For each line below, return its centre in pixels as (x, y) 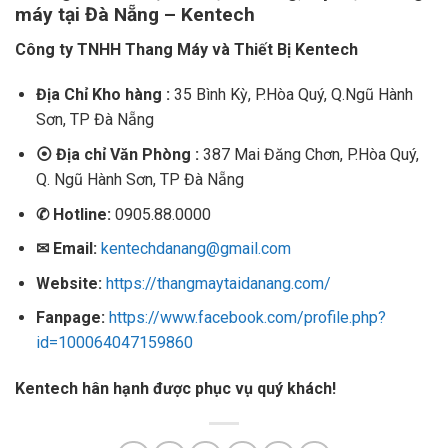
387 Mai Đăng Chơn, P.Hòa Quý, (310, 155)
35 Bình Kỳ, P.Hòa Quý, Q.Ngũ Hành (291, 95)
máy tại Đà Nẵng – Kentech (135, 15)
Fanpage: (72, 318)
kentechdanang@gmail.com (195, 249)
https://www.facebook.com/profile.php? (247, 318)
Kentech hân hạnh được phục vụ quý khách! (175, 389)
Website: (68, 283)
